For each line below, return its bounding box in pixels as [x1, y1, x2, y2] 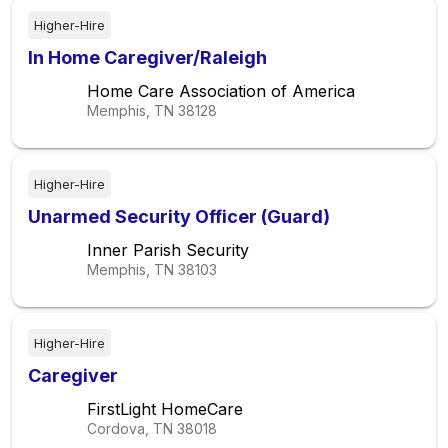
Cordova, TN [87, 420, 173, 437]
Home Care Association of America [87, 81, 355, 101]
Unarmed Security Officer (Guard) [28, 206, 330, 227]
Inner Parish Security [87, 240, 249, 260]
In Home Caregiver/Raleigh [28, 47, 267, 68]
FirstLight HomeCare [87, 399, 243, 419]
